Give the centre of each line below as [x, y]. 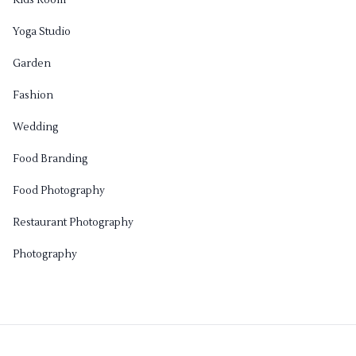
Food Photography [59, 191]
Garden [32, 64]
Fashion [33, 96]
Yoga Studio [42, 32]
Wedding [35, 128]
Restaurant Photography [73, 223]
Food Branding [50, 159]
